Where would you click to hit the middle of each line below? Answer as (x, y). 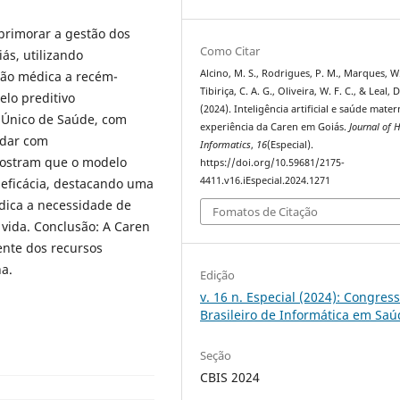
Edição (218, 275)
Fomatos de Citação (266, 212)
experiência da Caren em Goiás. (275, 126)
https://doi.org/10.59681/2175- (273, 162)
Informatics (226, 144)
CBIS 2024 (230, 378)
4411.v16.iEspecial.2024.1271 (266, 180)
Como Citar (230, 50)
